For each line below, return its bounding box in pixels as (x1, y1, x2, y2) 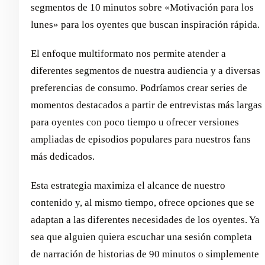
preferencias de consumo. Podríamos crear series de (31, 82, 247, 94)
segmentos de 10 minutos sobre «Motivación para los (31, 2, 254, 14)
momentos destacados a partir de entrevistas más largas (31, 99, 262, 111)
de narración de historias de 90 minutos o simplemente (31, 248, 259, 260)
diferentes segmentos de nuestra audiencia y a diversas (31, 65, 260, 77)
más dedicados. (31, 151, 95, 163)
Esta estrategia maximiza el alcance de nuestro (31, 180, 225, 192)
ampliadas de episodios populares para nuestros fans (31, 134, 251, 146)
